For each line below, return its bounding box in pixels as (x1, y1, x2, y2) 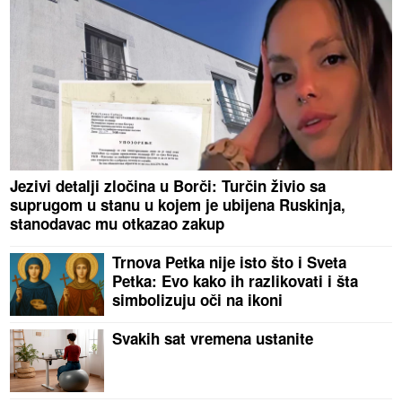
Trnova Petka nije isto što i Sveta (112, 251, 347, 274)
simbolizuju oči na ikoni (112, 289, 284, 311)
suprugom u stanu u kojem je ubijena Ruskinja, (10, 194, 346, 216)
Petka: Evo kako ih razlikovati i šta (112, 270, 359, 293)
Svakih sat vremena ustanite (112, 328, 314, 350)
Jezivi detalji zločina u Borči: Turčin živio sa (10, 175, 327, 197)
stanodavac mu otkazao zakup (10, 213, 225, 235)
